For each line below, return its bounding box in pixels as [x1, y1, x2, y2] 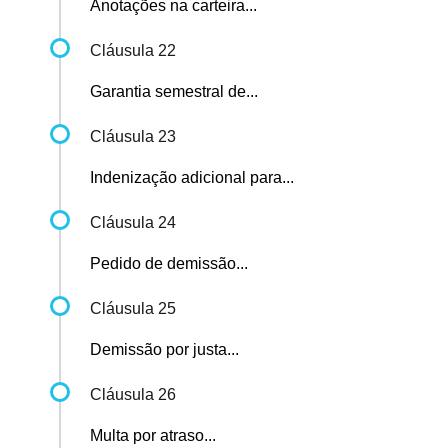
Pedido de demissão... [90, 255, 248, 273]
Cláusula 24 [90, 214, 176, 232]
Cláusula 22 [90, 42, 176, 60]
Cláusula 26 [90, 386, 176, 404]
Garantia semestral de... [90, 83, 258, 101]
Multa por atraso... [90, 427, 216, 445]
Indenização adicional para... [90, 169, 294, 187]
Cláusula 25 [90, 300, 176, 318]
